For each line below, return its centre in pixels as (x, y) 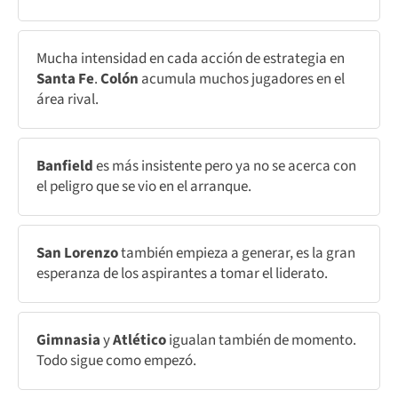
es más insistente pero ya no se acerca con (226, 166)
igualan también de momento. (263, 340)
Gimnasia (70, 340)
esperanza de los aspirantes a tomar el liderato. (182, 273)
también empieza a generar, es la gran (237, 253)
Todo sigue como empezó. (116, 360)
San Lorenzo (77, 253)
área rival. (68, 99)
